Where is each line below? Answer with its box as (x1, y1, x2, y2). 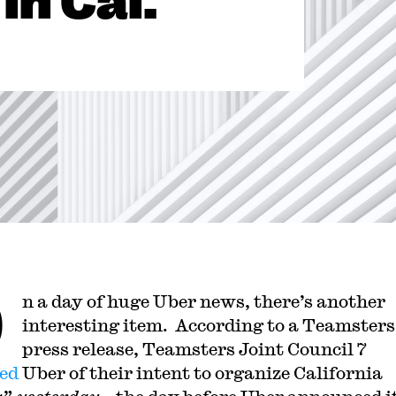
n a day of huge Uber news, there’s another (21, 291, 385, 311)
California (293, 362, 383, 383)
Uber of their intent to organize (18, 362, 293, 383)
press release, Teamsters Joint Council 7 (21, 339, 366, 359)
